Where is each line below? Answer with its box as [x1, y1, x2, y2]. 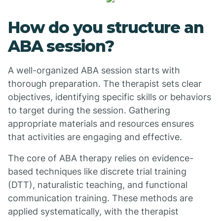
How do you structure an [8, 18, 204, 37]
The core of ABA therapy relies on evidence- [8, 153, 193, 163]
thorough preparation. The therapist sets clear [8, 78, 202, 89]
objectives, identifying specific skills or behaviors [8, 92, 211, 102]
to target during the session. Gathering [8, 105, 170, 115]
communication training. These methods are [8, 193, 193, 203]
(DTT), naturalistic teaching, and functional [8, 180, 187, 190]
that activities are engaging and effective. [8, 132, 182, 142]
